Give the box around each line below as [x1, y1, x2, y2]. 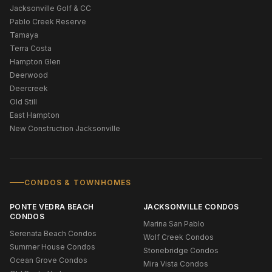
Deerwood [10, 70, 48, 80]
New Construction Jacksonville [10, 123, 120, 133]
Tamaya [10, 30, 38, 39]
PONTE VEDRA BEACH [10, 202, 94, 211]
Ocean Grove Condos [10, 255, 87, 265]
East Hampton [10, 110, 59, 120]
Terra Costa [10, 43, 52, 53]
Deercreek [10, 83, 48, 93]
